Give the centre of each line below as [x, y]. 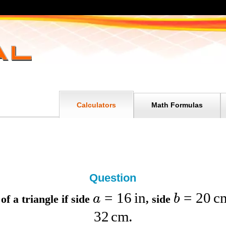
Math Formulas [177, 105]
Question [113, 178]
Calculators [96, 105]
